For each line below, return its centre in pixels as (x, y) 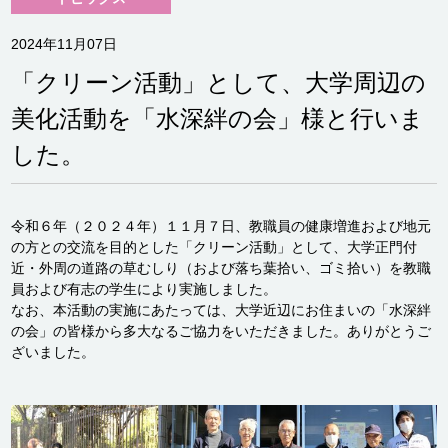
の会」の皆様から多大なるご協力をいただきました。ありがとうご (221, 331)
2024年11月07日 (64, 44)
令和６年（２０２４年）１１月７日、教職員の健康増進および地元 (221, 226)
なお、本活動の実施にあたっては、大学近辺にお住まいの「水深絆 (221, 310)
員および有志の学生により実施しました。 (144, 289)
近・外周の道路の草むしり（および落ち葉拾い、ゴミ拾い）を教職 (221, 268)
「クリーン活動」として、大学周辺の (219, 82)
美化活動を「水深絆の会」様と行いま (218, 118)
